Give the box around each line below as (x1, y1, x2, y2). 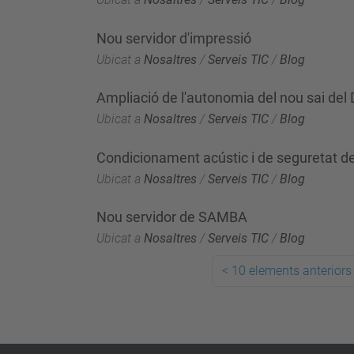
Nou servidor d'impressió (96, 29, 251, 47)
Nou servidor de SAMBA (96, 209, 247, 225)
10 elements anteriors (232, 263, 352, 278)
